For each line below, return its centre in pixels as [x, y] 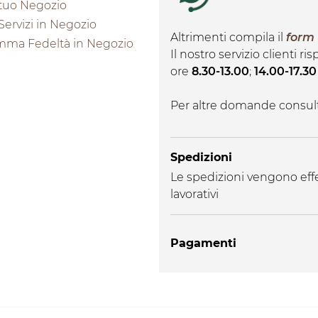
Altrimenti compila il [228, 37]
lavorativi [194, 194]
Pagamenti [203, 243]
